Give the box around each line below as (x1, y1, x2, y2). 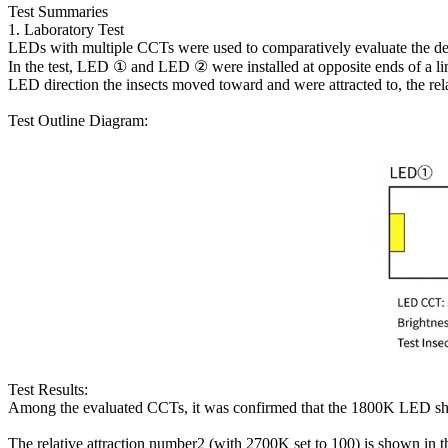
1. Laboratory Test (8, 21, 124, 39)
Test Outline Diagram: (8, 112, 148, 130)
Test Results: (8, 381, 88, 399)
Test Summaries (8, 3, 108, 21)
